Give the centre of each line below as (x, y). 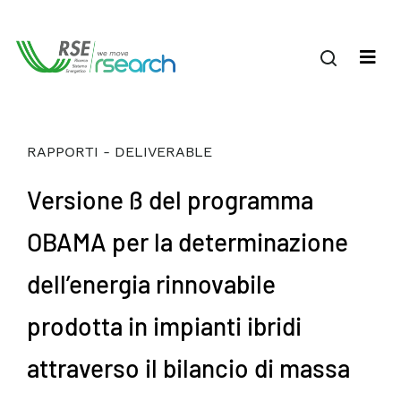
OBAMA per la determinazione (188, 242)
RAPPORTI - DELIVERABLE (119, 152)
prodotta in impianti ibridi (164, 326)
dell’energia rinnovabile (151, 284)
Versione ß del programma (170, 200)
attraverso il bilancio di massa (188, 368)
